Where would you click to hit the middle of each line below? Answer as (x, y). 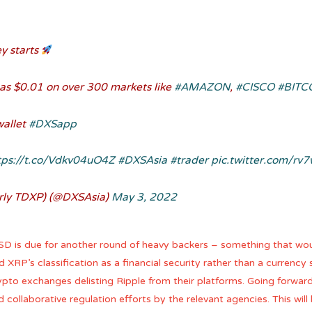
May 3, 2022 (144, 197)
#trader (189, 161)
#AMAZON (202, 87)
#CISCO (255, 87)
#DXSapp (52, 124)
